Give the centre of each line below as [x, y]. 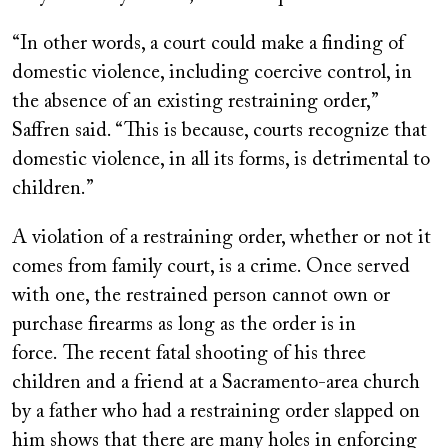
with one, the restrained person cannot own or [201, 295]
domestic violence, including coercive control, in [212, 72]
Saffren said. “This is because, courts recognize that [219, 130]
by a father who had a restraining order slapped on [216, 411]
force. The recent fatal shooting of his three [189, 353]
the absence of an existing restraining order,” [194, 101]
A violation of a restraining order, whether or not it [221, 237]
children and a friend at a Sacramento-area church [216, 382]
